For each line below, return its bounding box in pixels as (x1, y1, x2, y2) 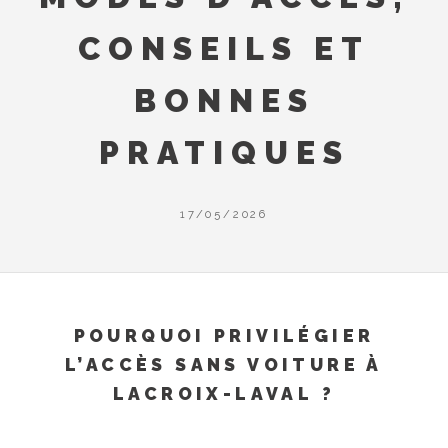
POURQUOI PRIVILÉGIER (73, 324, 375, 346)
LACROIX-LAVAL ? (113, 382, 335, 404)
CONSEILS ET (78, 30, 370, 67)
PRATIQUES (98, 134, 350, 171)
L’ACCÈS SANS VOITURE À (65, 353, 383, 375)
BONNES (133, 82, 315, 119)
